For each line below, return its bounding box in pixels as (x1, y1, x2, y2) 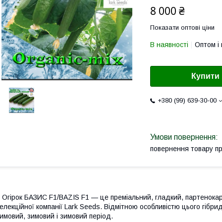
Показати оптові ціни (150, 24, 215, 31)
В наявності (150, 41, 188, 49)
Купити (191, 72, 220, 81)
